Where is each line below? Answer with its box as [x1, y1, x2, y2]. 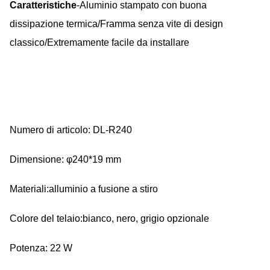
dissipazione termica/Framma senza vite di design [10, 19, 223, 29]
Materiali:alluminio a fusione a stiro [10, 184, 158, 194]
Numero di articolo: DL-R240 [10, 125, 132, 135]
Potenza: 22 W [10, 243, 72, 253]
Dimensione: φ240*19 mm [10, 154, 121, 165]
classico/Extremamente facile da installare [10, 37, 189, 48]
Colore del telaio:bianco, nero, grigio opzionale [10, 213, 209, 224]
